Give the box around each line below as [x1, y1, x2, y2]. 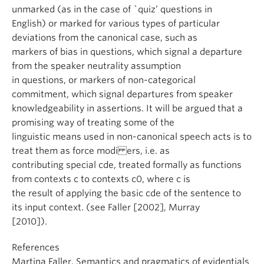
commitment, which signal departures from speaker [12, 89, 233, 100]
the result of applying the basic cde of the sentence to [12, 188, 241, 199]
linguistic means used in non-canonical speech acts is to [12, 131, 252, 142]
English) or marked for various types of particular [12, 18, 220, 29]
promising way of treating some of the [12, 117, 174, 128]
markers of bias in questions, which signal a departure [12, 47, 242, 57]
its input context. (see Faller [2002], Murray [12, 202, 200, 213]
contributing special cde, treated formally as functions [12, 160, 242, 170]
